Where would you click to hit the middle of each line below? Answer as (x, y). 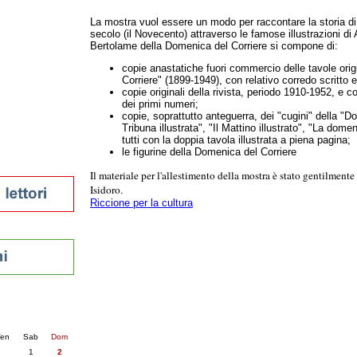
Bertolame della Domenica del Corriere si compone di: (214, 46)
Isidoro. (106, 189)
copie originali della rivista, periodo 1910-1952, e (233, 92)
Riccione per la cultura (141, 202)
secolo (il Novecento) (140, 34)
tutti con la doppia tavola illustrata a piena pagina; (236, 139)
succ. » (18, 320)
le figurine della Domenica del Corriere (209, 151)
